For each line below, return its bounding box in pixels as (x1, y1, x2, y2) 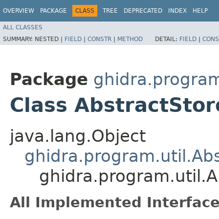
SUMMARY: (3, 35, 35, 43)
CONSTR (88, 35, 111, 43)
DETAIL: (155, 35, 179, 43)
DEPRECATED (124, 7, 162, 14)
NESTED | (35, 35, 65, 43)
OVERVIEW (3, 7, 34, 14)
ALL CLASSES (3, 23, 43, 31)
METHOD (117, 35, 143, 43)
